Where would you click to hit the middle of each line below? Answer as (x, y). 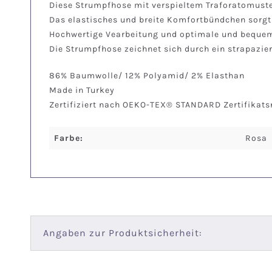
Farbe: (69, 138)
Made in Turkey (82, 90)
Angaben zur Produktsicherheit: (123, 233)
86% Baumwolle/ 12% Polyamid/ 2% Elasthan (147, 75)
